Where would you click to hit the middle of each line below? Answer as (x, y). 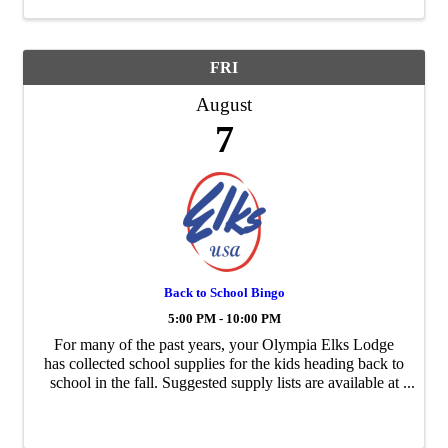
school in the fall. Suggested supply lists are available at (224, 382)
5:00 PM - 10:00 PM (224, 318)
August (224, 104)
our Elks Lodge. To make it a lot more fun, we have (224, 401)
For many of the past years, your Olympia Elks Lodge (224, 344)
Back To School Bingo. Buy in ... (224, 420)
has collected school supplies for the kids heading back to (224, 363)
